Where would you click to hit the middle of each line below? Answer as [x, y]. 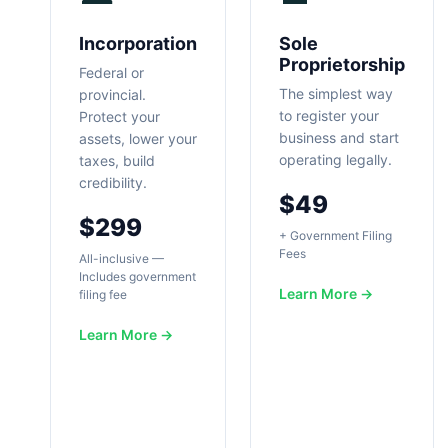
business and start [339, 138]
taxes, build [117, 161]
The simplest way [336, 94]
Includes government [137, 277]
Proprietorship [342, 65]
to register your [329, 116]
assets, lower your [138, 139]
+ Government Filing [335, 236]
